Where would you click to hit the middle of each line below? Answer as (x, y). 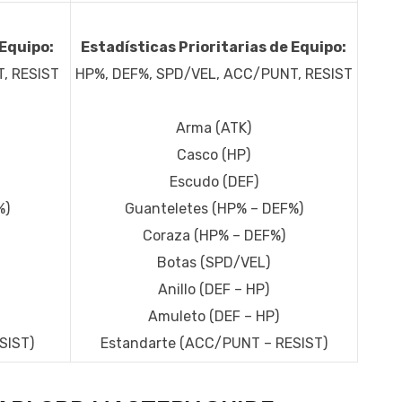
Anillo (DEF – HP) (214, 290)
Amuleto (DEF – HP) (214, 317)
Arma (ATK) (214, 128)
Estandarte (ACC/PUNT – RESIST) (214, 344)
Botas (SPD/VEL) (214, 263)
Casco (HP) (214, 155)
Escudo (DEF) (214, 182)
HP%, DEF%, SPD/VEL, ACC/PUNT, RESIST (214, 74)
